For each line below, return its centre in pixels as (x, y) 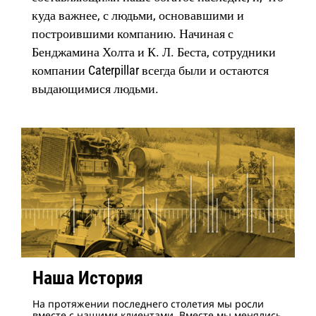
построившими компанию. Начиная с (133, 34)
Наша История (88, 278)
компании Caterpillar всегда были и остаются (150, 70)
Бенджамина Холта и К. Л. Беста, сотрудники (154, 52)
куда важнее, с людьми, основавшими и (138, 15)
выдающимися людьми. (95, 89)
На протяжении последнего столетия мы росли (148, 304)
